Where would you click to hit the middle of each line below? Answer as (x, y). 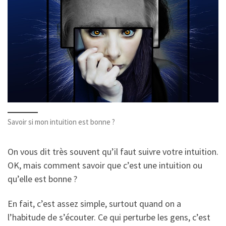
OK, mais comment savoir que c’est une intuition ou (105, 165)
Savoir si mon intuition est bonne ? (61, 122)
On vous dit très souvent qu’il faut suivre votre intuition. (113, 151)
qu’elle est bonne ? (42, 179)
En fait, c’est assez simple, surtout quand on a (94, 204)
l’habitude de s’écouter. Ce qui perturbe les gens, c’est (109, 217)
